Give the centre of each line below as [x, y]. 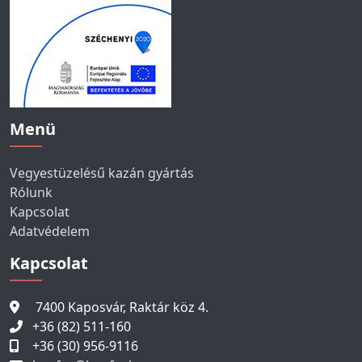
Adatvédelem [50, 231]
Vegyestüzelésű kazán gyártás [102, 173]
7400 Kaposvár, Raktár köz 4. [120, 307]
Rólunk [31, 192]
